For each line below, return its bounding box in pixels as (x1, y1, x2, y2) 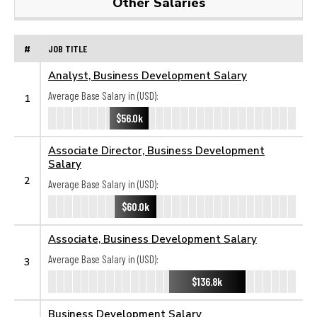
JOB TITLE (48, 42, 87, 54)
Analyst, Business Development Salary (48, 69, 247, 81)
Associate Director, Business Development (48, 144, 265, 156)
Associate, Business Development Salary (48, 232, 257, 245)
